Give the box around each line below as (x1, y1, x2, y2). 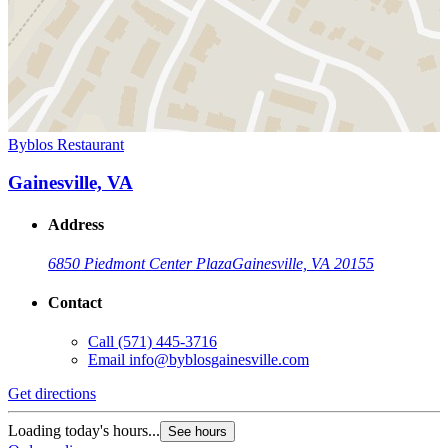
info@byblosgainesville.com (129, 351, 309, 369)
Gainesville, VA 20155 (232, 254, 374, 272)
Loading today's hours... (8, 422, 160, 440)
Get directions (8, 385, 96, 403)
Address (48, 215, 104, 233)
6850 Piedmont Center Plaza (48, 254, 232, 272)
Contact (48, 294, 102, 312)
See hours (168, 424, 227, 440)
